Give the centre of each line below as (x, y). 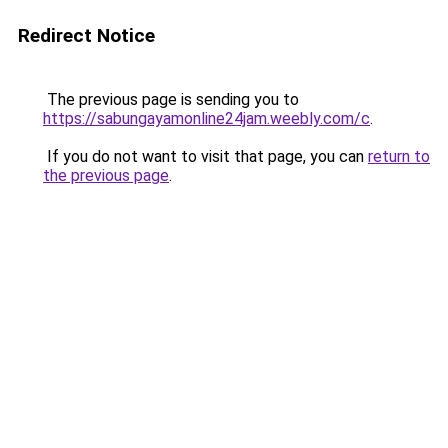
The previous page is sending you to (171, 99)
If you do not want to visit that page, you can (205, 156)
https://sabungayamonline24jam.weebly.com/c (206, 118)
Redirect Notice (86, 35)
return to (399, 156)
